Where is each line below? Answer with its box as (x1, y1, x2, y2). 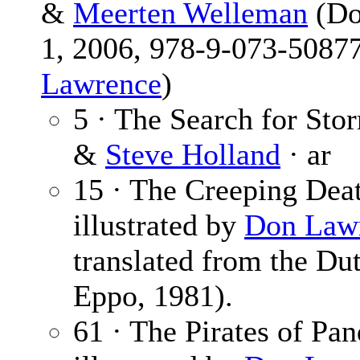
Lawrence (41, 67, 162, 101)
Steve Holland (105, 137, 280, 172)
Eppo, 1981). (73, 279, 233, 313)
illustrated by (73, 208, 244, 243)
